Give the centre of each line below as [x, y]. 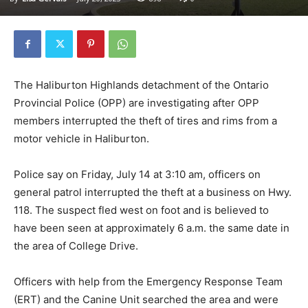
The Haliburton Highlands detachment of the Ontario [141, 85]
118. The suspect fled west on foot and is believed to [141, 210]
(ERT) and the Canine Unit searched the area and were [146, 300]
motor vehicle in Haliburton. [81, 139]
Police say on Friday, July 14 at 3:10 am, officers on [137, 175]
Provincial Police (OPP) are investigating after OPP [136, 103]
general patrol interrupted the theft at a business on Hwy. [153, 192]
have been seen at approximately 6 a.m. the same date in [152, 228]
